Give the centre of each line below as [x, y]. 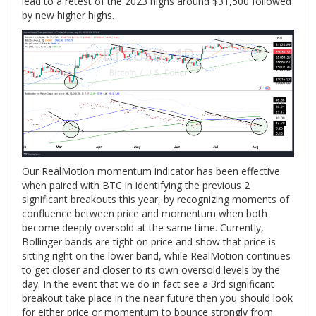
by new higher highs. [68, 15]
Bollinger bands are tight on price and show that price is [149, 241]
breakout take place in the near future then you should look [157, 298]
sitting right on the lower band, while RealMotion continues [156, 255]
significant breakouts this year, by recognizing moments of [156, 199]
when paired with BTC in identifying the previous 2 [136, 185]
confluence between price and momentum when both [145, 213]
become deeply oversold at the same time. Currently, [143, 227]
